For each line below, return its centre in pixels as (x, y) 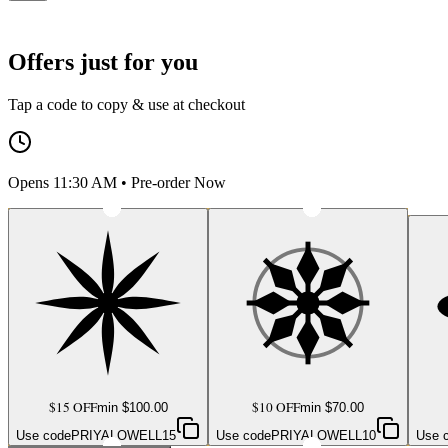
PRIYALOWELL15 (123, 436)
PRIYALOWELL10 (323, 436)
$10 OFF (276, 407)
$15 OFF (72, 407)
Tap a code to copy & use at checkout (126, 105)
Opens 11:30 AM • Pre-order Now (117, 183)
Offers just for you (103, 62)
